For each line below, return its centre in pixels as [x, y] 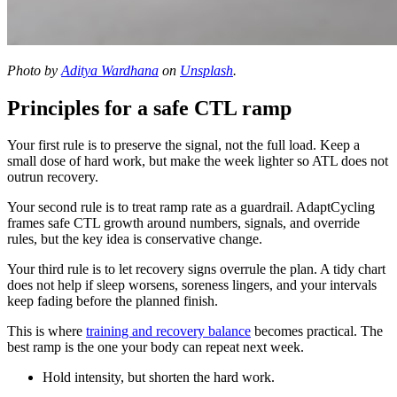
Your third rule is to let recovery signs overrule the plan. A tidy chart [196, 269]
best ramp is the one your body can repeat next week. [156, 347]
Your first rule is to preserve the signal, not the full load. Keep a [183, 145]
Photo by [34, 70]
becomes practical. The [317, 331]
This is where [47, 331]
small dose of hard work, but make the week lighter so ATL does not [198, 161]
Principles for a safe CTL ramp [149, 108]
